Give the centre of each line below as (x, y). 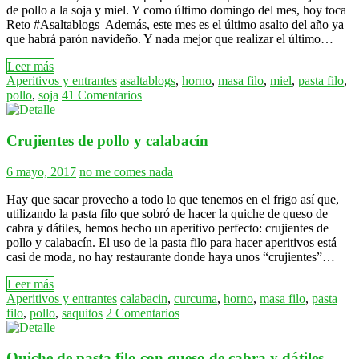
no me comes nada (126, 171)
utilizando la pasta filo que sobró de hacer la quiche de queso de (167, 213)
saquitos (82, 313)
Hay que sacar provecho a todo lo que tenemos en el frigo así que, (173, 199)
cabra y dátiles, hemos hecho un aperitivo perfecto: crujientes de (167, 228)
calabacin (144, 298)
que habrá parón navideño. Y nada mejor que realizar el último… (170, 39)
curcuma (196, 298)
